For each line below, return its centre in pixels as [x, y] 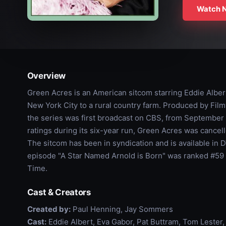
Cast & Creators [59, 192]
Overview [46, 76]
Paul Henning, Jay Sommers [122, 209]
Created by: [49, 209]
